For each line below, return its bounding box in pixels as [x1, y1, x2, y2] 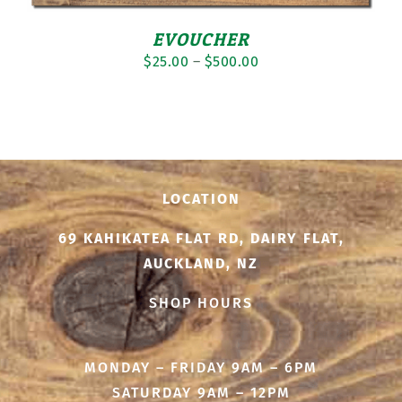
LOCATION [162, 190, 240, 208]
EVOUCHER [152, 29, 250, 51]
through [258, 127, 311, 145]
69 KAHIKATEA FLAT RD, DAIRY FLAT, [57, 230, 345, 248]
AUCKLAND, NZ [144, 255, 258, 273]
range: [258, 77, 300, 95]
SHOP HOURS [149, 294, 253, 312]
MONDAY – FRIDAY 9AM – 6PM [84, 359, 318, 377]
